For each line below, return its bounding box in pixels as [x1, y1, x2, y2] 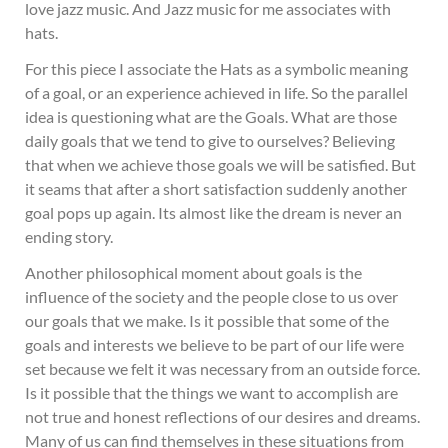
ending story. [25, 227, 113, 246]
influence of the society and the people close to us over [25, 287, 398, 306]
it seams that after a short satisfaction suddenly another [25, 179, 407, 198]
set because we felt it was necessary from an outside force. [25, 359, 420, 378]
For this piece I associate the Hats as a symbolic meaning [25, 59, 408, 78]
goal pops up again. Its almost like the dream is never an [25, 203, 402, 222]
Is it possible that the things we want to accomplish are [25, 383, 398, 402]
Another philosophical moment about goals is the [25, 263, 362, 282]
